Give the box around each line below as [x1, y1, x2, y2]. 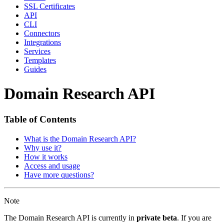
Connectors [24, 28, 60, 37]
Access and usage [24, 161, 80, 170]
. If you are [177, 213, 211, 222]
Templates [24, 55, 56, 64]
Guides [24, 64, 46, 73]
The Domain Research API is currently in [4, 213, 136, 222]
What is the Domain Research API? [24, 134, 136, 143]
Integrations [24, 37, 61, 46]
